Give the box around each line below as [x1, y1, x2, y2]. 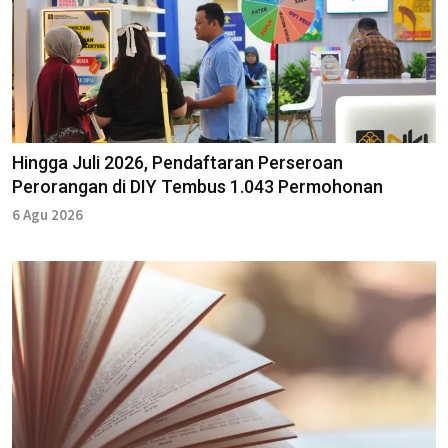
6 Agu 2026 [12, 204, 83, 224]
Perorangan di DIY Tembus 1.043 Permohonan [12, 175, 383, 197]
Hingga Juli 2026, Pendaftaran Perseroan [12, 151, 343, 173]
